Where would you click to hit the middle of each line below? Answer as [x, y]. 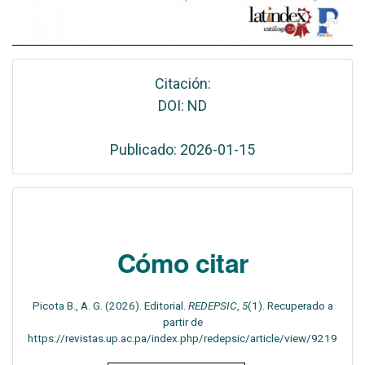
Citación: [182, 83]
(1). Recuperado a [290, 305]
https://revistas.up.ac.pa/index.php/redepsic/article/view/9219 [182, 338]
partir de [182, 321]
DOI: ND [182, 105]
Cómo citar [182, 262]
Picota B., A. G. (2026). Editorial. [110, 305]
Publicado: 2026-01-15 [182, 149]
